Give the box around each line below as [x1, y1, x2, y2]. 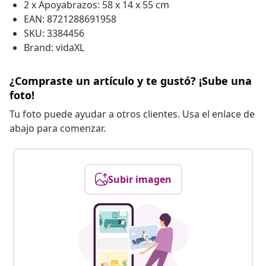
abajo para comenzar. [9, 122, 106, 135]
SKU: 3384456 [24, 27, 84, 40]
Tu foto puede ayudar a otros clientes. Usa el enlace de [9, 107, 255, 121]
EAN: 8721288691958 [24, 12, 116, 26]
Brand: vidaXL [24, 41, 84, 55]
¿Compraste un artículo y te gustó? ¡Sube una [9, 74, 252, 88]
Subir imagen [107, 173, 172, 186]
